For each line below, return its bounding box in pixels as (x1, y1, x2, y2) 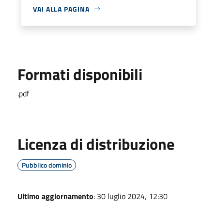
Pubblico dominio (22, 159, 72, 170)
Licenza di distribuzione (17, 132, 174, 155)
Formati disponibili (17, 62, 142, 86)
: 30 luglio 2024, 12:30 (93, 190, 168, 202)
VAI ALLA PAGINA (33, 3, 90, 14)
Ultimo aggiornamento (17, 190, 93, 202)
